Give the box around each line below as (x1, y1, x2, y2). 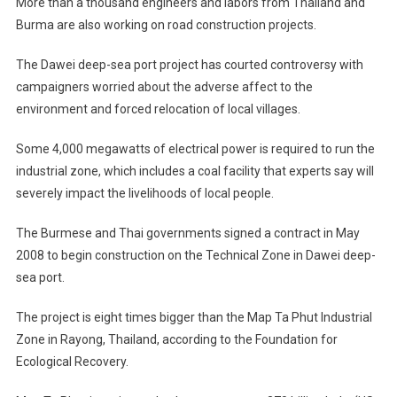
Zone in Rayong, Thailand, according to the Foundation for (15, 332, 338, 347)
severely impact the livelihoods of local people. (15, 186, 274, 201)
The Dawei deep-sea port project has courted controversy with (15, 58, 363, 73)
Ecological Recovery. (15, 354, 128, 370)
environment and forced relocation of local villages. (15, 102, 300, 117)
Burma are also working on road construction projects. (15, 18, 316, 33)
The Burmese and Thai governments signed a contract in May (15, 226, 360, 241)
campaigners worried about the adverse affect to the (15, 80, 313, 95)
